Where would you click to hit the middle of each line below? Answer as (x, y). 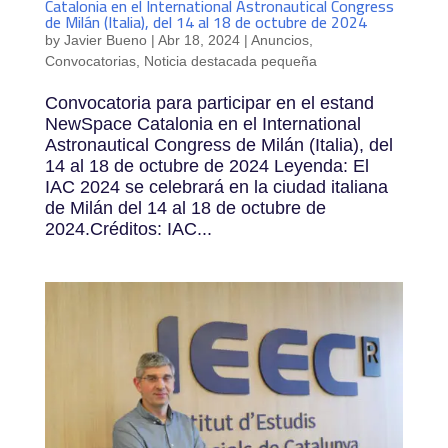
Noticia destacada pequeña (230, 60)
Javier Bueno (105, 39)
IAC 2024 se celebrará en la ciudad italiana (216, 186)
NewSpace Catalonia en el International (202, 123)
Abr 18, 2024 (198, 39)
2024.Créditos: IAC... (128, 228)
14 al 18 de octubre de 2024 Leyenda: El (206, 165)
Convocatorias (90, 60)
